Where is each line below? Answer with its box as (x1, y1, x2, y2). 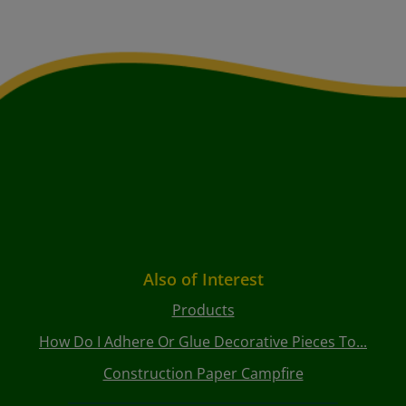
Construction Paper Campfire (102, 363, 304, 384)
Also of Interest (142, 268, 264, 291)
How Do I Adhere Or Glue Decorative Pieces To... (39, 332, 367, 353)
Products (171, 300, 235, 321)
